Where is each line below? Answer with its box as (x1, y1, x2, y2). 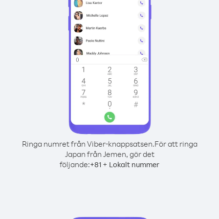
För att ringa (154, 139, 197, 149)
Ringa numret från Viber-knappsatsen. (22, 139, 154, 149)
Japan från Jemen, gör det (65, 149, 154, 159)
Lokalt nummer (109, 160, 159, 169)
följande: (60, 159, 90, 169)
